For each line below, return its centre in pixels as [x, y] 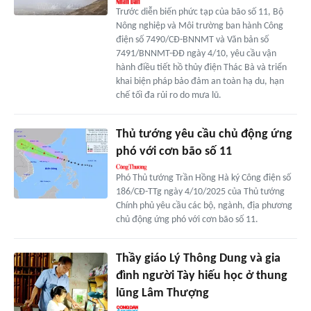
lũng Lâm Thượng [162, 294]
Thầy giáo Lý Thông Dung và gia [198, 259]
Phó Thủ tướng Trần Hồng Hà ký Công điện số [203, 178]
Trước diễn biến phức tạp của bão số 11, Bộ [199, 12]
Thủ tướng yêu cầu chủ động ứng [204, 135]
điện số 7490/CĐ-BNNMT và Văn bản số [192, 40]
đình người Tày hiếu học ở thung [201, 276]
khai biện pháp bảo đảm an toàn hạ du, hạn [200, 82]
